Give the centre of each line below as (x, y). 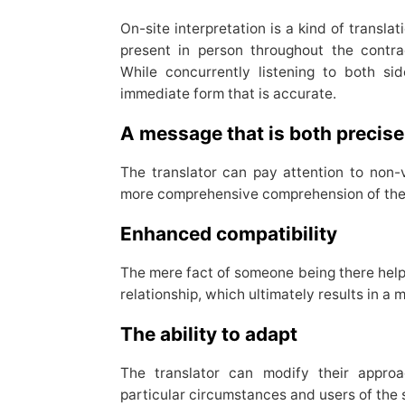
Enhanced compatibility (231, 234)
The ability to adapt (211, 334)
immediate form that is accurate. (230, 94)
